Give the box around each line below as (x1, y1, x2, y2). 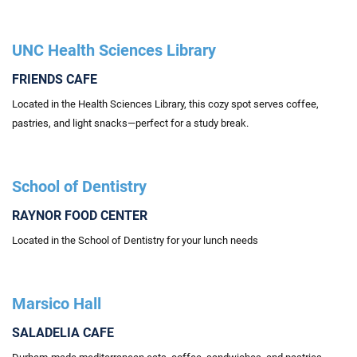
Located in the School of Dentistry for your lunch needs (12, 234, 258, 246)
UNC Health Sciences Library (12, 41, 216, 60)
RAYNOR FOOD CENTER (12, 208, 147, 223)
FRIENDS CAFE (12, 72, 97, 87)
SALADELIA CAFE (12, 325, 114, 340)
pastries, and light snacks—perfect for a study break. (12, 117, 249, 129)
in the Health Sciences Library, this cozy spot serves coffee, (49, 98, 319, 110)
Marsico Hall (12, 294, 101, 313)
